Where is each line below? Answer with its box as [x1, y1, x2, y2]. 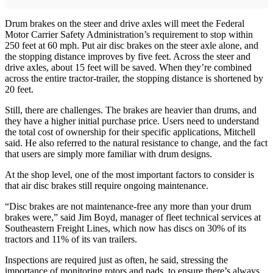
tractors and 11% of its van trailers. [5, 234, 137, 245]
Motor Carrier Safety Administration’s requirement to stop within [5, 29, 253, 40]
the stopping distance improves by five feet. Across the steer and [5, 51, 250, 62]
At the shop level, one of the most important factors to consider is [5, 169, 254, 180]
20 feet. [5, 84, 34, 95]
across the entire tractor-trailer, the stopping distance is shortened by [5, 73, 263, 84]
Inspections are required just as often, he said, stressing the [5, 255, 228, 266]
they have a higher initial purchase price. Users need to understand [5, 116, 259, 127]
